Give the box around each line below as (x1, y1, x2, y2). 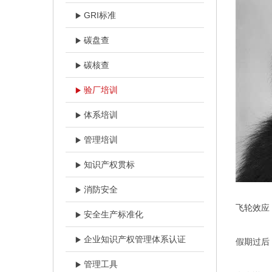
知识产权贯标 (84, 159, 135, 169)
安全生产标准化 (84, 209, 143, 219)
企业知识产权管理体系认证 (84, 234, 186, 244)
